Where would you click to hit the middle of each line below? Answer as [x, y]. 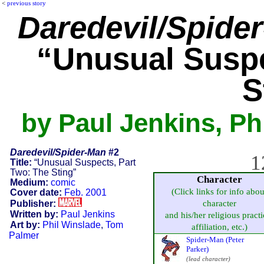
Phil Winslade [71, 225]
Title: [21, 162]
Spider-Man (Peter [215, 239]
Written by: [34, 214]
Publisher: [33, 203]
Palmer [24, 235]
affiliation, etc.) [219, 227]
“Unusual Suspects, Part [83, 162]
